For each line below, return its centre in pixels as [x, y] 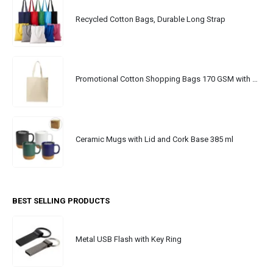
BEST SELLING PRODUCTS [61, 201]
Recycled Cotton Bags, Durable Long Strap [151, 19]
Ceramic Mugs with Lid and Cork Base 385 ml [154, 140]
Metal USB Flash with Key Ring [129, 239]
